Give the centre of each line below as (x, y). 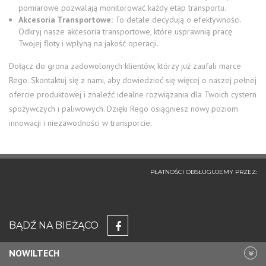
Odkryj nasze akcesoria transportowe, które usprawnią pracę (125, 31)
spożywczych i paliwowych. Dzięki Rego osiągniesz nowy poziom (123, 109)
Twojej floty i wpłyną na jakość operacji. (88, 43)
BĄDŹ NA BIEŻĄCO (54, 225)
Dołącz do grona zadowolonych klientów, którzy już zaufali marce (125, 66)
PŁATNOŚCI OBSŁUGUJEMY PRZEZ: (204, 172)
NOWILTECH (34, 253)
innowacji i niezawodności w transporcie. (80, 123)
